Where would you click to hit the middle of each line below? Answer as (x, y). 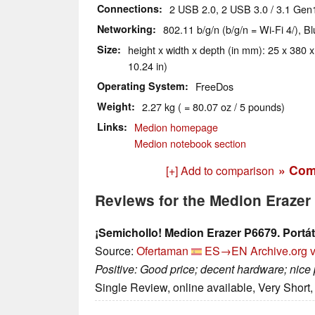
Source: (116, 251)
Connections (128, 9)
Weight (114, 107)
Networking (125, 29)
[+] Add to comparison (220, 171)
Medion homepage (176, 127)
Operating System (141, 86)
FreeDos (214, 86)
